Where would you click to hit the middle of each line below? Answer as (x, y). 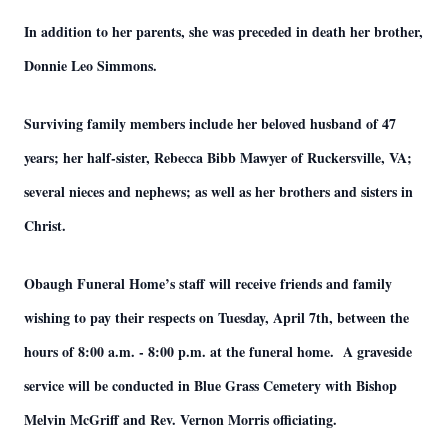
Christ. (45, 225)
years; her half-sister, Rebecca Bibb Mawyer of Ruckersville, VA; (218, 157)
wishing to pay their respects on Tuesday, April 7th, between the (216, 317)
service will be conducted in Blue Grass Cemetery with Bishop (210, 385)
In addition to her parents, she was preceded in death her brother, (223, 31)
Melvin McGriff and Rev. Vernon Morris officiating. (180, 419)
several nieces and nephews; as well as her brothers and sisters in (218, 191)
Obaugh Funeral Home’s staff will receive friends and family (208, 283)
